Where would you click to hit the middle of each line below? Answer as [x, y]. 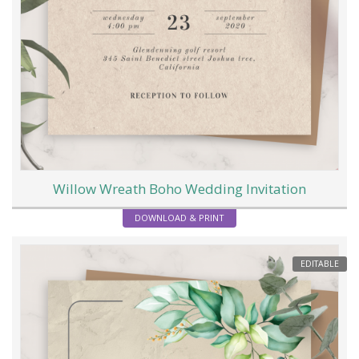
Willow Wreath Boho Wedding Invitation [179, 189]
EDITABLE [320, 263]
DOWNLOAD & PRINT [179, 218]
